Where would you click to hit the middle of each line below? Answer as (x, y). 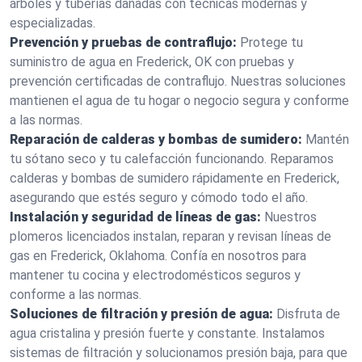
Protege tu (271, 42)
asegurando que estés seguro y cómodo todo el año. (159, 198)
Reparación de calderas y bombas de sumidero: (156, 139)
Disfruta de (308, 314)
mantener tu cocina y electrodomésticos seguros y (155, 275)
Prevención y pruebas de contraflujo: (123, 42)
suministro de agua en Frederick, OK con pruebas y (152, 62)
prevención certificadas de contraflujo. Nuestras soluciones (178, 81)
